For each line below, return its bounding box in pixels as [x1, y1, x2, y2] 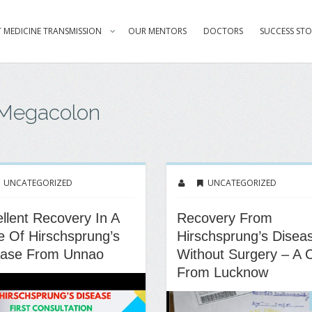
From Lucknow [177, 265, 268, 280]
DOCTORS [203, 25, 243, 37]
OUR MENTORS [128, 25, 187, 37]
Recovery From [177, 210, 272, 226]
